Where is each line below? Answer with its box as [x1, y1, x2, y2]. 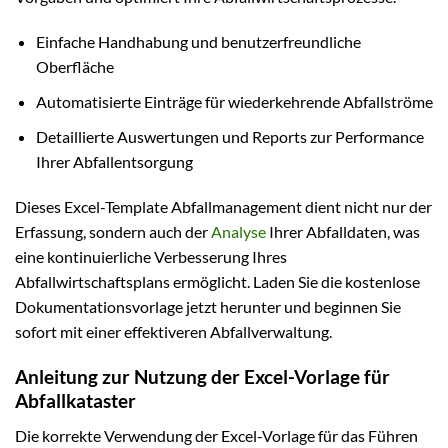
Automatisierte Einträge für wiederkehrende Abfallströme [35, 92, 433, 112]
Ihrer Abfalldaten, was [266, 222, 420, 242]
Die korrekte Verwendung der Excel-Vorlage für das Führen [15, 425, 418, 445]
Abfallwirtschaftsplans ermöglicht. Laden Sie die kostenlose [15, 272, 420, 292]
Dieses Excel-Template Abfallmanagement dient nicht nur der [15, 197, 432, 217]
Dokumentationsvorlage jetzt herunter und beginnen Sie [15, 297, 401, 317]
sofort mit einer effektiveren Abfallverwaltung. [15, 322, 332, 342]
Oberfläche [35, 57, 114, 77]
